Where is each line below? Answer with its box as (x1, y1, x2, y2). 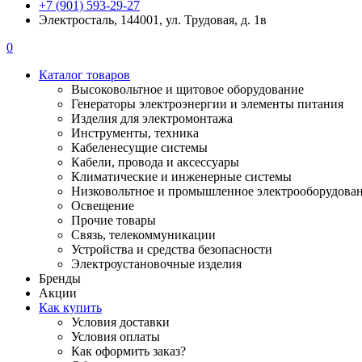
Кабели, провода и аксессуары (71, 154, 239, 169)
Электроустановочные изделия (71, 256, 242, 271)
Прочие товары (71, 213, 156, 227)
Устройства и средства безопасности (71, 242, 272, 256)
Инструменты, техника (71, 125, 199, 140)
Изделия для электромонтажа (71, 111, 233, 125)
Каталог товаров (39, 67, 130, 82)
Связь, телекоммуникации (71, 227, 216, 242)
